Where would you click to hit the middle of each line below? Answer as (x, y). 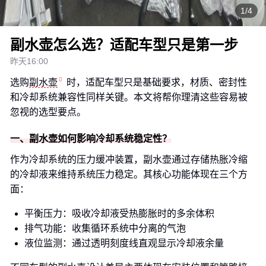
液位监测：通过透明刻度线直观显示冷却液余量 (124, 243)
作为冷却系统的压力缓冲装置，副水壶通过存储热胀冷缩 (129, 159)
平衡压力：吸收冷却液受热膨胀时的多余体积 (119, 213)
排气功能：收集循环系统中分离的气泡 (105, 228)
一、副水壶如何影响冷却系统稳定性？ (91, 139)
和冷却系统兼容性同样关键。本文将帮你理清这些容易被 (129, 97)
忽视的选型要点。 (48, 112)
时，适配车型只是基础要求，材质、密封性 (157, 82)
